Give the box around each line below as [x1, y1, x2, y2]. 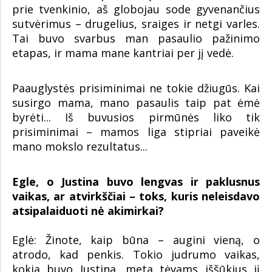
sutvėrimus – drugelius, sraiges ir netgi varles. [12, 16, 260, 32]
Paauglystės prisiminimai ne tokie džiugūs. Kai [12, 81, 260, 96]
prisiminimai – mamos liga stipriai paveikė [12, 124, 260, 140]
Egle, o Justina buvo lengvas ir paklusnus [12, 174, 260, 189]
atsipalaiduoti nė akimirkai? [12, 203, 164, 219]
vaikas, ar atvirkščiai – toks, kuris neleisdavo [12, 189, 260, 204]
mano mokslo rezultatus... [12, 139, 148, 154]
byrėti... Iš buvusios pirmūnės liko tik [12, 110, 260, 125]
